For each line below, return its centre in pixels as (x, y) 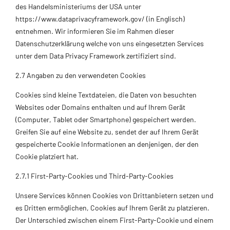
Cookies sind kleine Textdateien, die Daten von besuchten (106, 94)
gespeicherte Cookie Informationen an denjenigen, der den (107, 144)
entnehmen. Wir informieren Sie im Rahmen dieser (95, 31)
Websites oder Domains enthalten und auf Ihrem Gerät (100, 107)
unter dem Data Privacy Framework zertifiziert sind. (96, 55)
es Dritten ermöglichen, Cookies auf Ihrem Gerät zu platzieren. (112, 207)
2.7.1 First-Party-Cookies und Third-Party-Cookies (94, 176)
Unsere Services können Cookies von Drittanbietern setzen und (114, 195)
